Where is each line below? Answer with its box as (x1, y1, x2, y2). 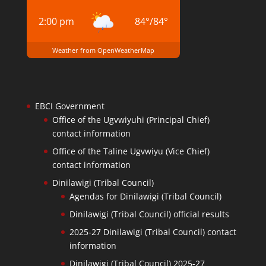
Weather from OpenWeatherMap (52, 45, 154, 55)
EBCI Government (34, 100, 104, 112)
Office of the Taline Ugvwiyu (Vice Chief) (52, 145, 210, 157)
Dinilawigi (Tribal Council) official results (69, 208, 229, 220)
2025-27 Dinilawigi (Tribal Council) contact (69, 226, 236, 238)
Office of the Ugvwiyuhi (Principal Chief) (52, 114, 210, 126)
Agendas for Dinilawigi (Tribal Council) (69, 191, 221, 202)
